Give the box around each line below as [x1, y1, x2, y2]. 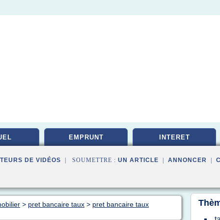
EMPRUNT [68, 134, 104, 141]
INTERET [159, 134, 190, 141]
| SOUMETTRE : [61, 157, 118, 164]
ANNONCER [168, 157, 207, 164]
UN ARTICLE [118, 157, 159, 164]
